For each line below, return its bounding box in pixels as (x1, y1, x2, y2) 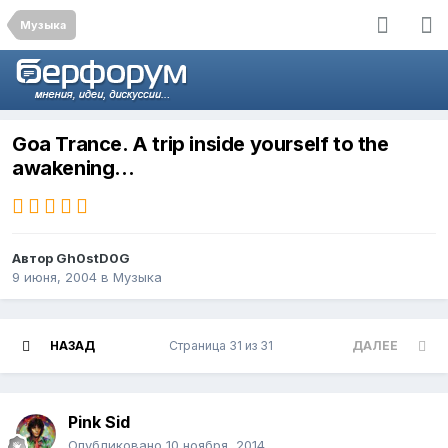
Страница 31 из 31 (168, 338, 279, 354)
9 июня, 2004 (12, 269, 97, 286)
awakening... (12, 156, 135, 181)
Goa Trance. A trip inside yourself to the (12, 132, 389, 157)
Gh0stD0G (56, 250, 130, 267)
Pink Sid (68, 412, 130, 433)
